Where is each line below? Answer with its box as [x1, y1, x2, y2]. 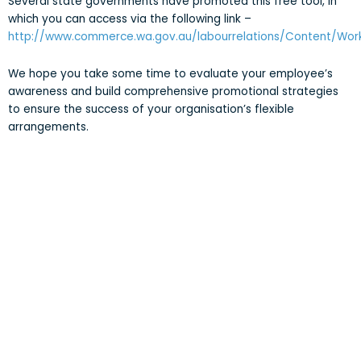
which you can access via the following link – [8, 11, 251, 27]
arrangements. [8, 119, 89, 135]
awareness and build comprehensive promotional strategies [8, 84, 338, 99]
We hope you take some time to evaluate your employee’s [8, 66, 333, 81]
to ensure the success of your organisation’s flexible [8, 102, 294, 117]
